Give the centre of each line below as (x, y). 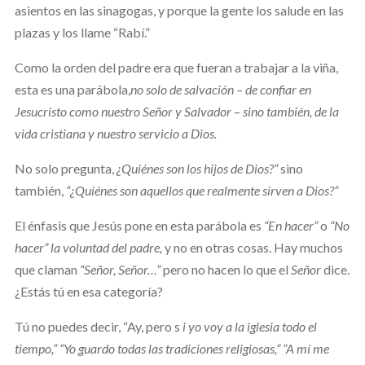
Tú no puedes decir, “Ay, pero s (98, 326)
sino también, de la (290, 111)
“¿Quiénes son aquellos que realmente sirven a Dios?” (202, 190)
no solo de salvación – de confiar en (220, 89)
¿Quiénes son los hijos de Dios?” (197, 168)
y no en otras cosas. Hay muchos (252, 247)
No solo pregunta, (65, 168)
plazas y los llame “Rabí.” (82, 32)
